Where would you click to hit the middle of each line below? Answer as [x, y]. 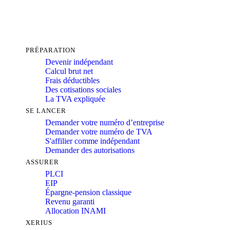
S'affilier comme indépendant [92, 141]
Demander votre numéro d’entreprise [105, 122]
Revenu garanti [70, 201]
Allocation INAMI [75, 210]
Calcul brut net [69, 71]
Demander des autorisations [90, 150]
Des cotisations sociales [83, 89]
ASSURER [42, 162]
